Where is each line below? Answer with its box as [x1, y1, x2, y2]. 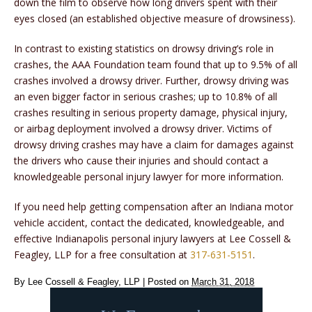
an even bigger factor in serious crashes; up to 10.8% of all [14, 90, 277, 104]
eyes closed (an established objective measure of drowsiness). [14, 12, 295, 26]
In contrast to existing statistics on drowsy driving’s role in [14, 42, 274, 56]
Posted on [148, 277, 192, 288]
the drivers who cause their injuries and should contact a [14, 154, 268, 168]
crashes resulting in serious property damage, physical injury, [14, 106, 288, 120]
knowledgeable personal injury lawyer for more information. [14, 170, 283, 184]
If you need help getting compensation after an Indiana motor [14, 200, 293, 214]
